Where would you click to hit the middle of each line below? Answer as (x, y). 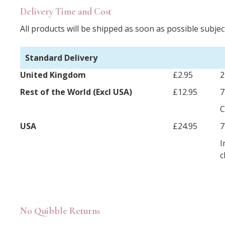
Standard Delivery (61, 58)
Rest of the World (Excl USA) (76, 92)
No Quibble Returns (60, 211)
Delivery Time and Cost (66, 11)
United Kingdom (53, 75)
